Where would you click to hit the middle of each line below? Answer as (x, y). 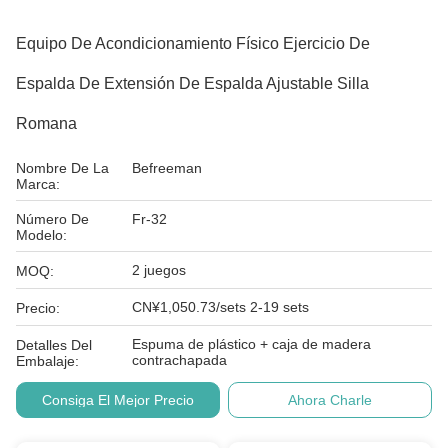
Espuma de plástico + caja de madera (251, 344)
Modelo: (41, 235)
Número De (52, 219)
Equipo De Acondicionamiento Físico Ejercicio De (193, 43)
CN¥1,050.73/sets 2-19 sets (220, 307)
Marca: (38, 184)
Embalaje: (47, 361)
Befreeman (167, 168)
